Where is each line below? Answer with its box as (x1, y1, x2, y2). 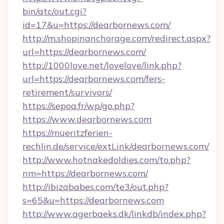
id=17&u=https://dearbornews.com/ (22, 19, 170, 30)
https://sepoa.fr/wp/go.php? (22, 100, 134, 111)
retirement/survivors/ (22, 86, 112, 98)
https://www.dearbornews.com (22, 113, 151, 125)
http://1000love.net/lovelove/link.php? (22, 59, 181, 71)
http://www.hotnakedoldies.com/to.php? (22, 154, 190, 165)
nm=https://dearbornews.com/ (22, 167, 148, 179)
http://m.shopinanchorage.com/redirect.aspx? (22, 32, 210, 44)
